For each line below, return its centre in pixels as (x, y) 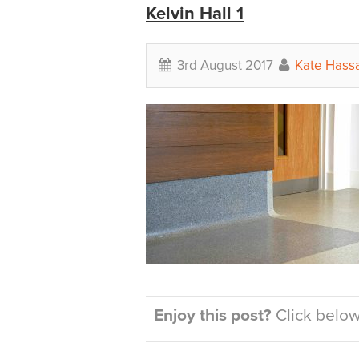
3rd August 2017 (225, 65)
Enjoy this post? (213, 315)
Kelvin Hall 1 (195, 14)
